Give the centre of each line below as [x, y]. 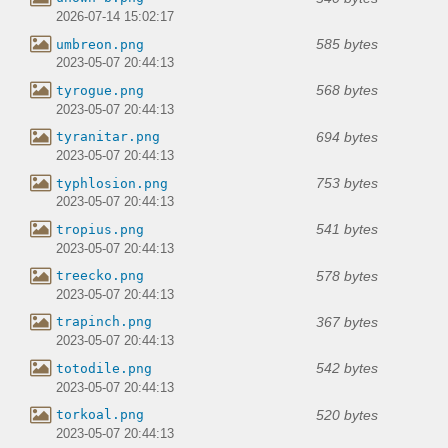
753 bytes [347, 183]
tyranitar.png [108, 137]
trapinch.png [104, 322]
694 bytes [347, 136]
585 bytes [347, 44]
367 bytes [347, 321]
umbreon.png [100, 44]
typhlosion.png [112, 183]
